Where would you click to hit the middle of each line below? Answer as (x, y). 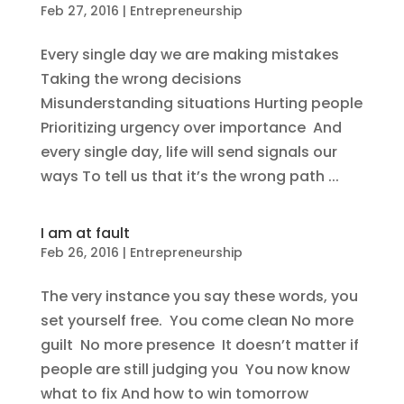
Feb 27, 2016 (79, 11)
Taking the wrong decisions (142, 79)
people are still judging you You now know (195, 369)
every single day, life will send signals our (188, 152)
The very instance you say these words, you (199, 296)
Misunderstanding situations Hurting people (201, 103)
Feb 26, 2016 (79, 252)
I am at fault (87, 233)
